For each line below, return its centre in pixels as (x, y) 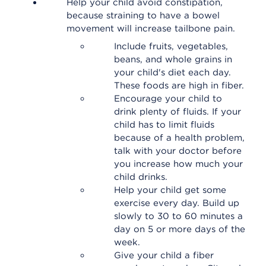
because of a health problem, (179, 138)
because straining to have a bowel (143, 15)
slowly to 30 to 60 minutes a (178, 216)
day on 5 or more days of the (180, 229)
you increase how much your (178, 164)
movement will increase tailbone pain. (151, 28)
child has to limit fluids (164, 125)
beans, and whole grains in (173, 59)
